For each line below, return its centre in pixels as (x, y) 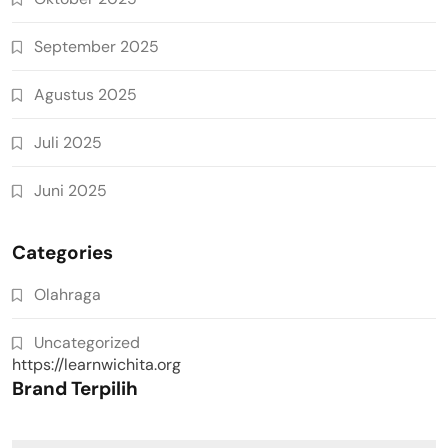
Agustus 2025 (85, 94)
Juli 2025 (68, 142)
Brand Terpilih (75, 388)
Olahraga (67, 294)
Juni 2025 (70, 190)
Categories (62, 252)
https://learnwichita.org (96, 364)
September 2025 (96, 46)
